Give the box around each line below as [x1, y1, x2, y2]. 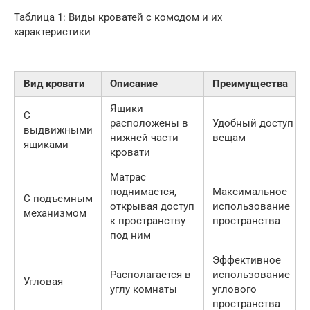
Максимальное [212, 185, 287, 199]
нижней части [110, 131, 179, 145]
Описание [110, 77, 158, 91]
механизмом [24, 207, 86, 220]
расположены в [110, 117, 188, 130]
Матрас [110, 171, 146, 184]
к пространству [110, 215, 185, 228]
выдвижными [24, 124, 93, 137]
